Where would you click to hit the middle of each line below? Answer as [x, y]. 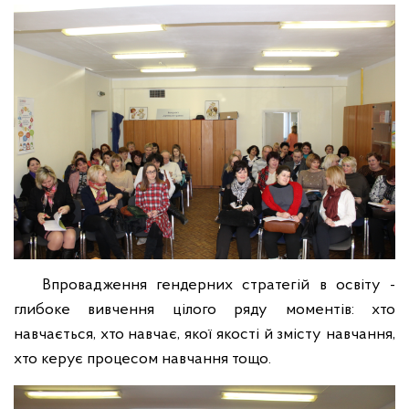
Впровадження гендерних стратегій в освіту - [204, 285]
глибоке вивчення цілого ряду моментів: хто [204, 310]
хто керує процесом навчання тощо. [142, 359]
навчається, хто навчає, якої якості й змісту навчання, [204, 335]
